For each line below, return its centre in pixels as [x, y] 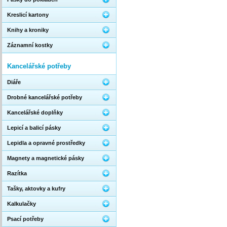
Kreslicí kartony [28, 15]
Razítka [17, 173]
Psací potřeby [25, 219]
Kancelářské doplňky [35, 112]
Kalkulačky [22, 204]
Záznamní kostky [30, 45]
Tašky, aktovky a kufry [36, 188]
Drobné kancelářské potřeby [45, 97]
